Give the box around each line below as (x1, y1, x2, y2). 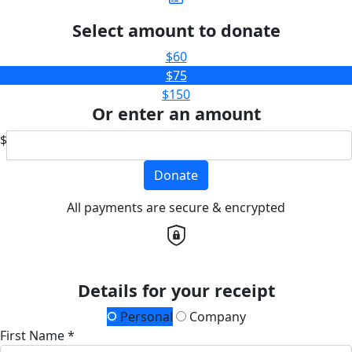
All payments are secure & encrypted (67, 198, 285, 216)
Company (185, 307, 246, 325)
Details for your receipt (77, 278, 275, 302)
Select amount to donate (71, 18, 280, 42)
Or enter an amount (91, 101, 261, 125)
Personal (116, 307, 173, 325)
